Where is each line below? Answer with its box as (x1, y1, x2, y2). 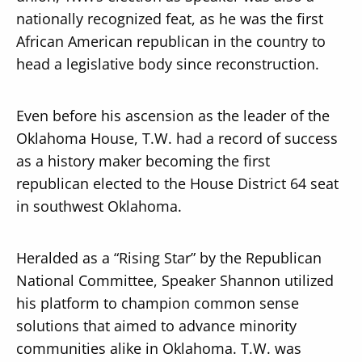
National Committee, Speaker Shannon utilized (15, 270, 334, 290)
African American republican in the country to (15, 31, 326, 51)
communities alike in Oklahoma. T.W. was (15, 338, 301, 358)
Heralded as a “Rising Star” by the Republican (15, 247, 322, 267)
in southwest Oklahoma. (15, 196, 182, 216)
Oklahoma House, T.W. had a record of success (15, 128, 338, 148)
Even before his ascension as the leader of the (15, 105, 330, 125)
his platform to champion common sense (15, 293, 299, 313)
